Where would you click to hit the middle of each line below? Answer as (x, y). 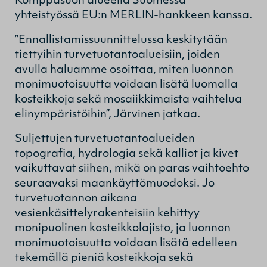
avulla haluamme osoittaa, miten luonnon (124, 70)
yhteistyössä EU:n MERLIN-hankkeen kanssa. (133, 15)
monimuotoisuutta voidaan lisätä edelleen (126, 243)
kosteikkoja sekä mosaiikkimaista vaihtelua (128, 100)
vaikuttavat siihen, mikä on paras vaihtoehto (132, 169)
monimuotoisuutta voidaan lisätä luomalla (126, 85)
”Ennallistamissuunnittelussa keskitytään (121, 40)
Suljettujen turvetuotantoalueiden (105, 139)
